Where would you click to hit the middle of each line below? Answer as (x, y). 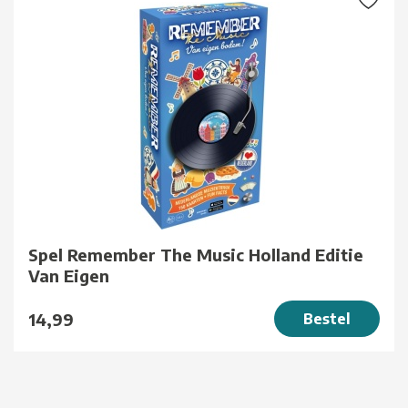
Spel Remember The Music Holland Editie (196, 255)
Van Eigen (69, 276)
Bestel (327, 319)
